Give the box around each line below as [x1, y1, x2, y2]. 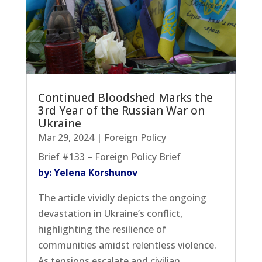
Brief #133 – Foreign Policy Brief [37, 150, 181, 163]
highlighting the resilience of [37, 222, 166, 236]
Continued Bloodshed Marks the [37, 89, 213, 105]
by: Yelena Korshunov [37, 166, 137, 179]
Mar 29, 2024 [37, 130, 94, 144]
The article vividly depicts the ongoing [37, 191, 206, 204]
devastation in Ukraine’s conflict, [37, 206, 182, 220]
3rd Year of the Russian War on [37, 102, 205, 118]
